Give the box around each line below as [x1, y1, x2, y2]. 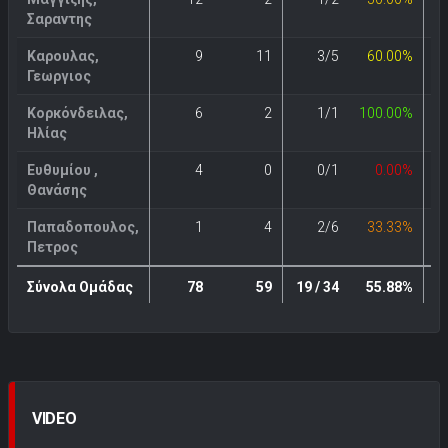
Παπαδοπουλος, [27, 218, 139, 235]
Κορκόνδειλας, [27, 104, 128, 121]
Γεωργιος [27, 67, 91, 84]
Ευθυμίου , [27, 161, 98, 178]
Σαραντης [27, 10, 92, 27]
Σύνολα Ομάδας [27, 278, 133, 295]
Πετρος [27, 238, 78, 255]
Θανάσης [27, 181, 87, 198]
